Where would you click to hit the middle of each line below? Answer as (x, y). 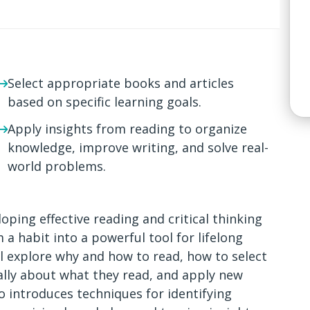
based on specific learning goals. (104, 102)
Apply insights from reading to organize (127, 129)
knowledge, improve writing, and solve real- (138, 147)
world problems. (57, 166)
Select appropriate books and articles (121, 83)
